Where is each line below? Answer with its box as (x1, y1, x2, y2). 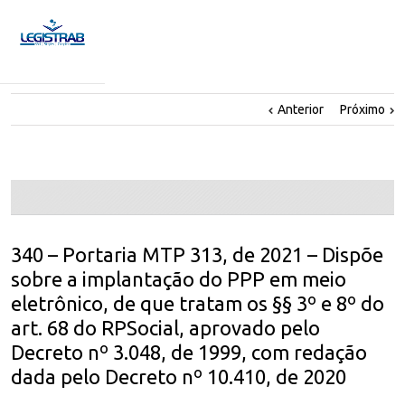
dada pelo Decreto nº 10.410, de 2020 (11, 364, 346, 388)
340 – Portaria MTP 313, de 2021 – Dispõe (11, 242, 383, 266)
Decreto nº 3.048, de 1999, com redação (11, 340, 367, 363)
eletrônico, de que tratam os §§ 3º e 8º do (11, 291, 384, 315)
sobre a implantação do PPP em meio (11, 267, 346, 290)
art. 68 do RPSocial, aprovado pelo (11, 316, 320, 339)
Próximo (340, 101, 385, 117)
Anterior (278, 101, 324, 117)
